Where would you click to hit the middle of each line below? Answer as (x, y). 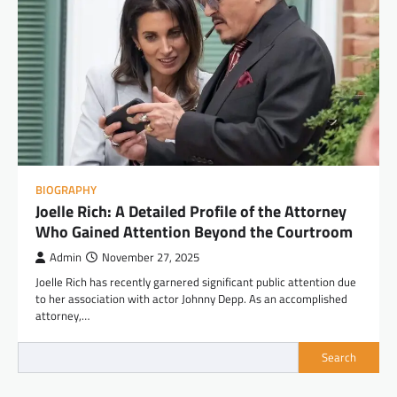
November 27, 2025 (151, 257)
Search (339, 358)
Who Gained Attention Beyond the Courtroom (194, 231)
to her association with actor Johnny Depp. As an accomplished (191, 298)
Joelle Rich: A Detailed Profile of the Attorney (191, 211)
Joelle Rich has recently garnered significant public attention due (196, 281)
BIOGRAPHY (66, 190)
